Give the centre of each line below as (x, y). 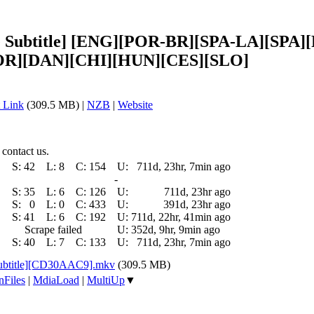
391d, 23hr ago (197, 204)
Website (135, 104)
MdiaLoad (56, 280)
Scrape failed (53, 229)
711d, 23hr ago (197, 191)
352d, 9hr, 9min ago (176, 229)
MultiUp (106, 280)
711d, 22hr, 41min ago (181, 217)
